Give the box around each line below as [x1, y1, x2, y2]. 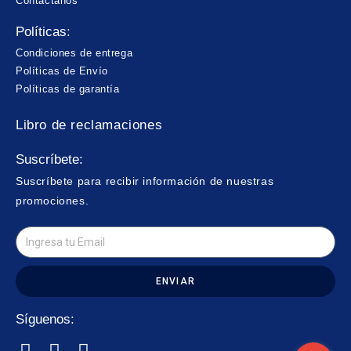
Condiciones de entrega [16, 47, 133, 60]
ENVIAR [155, 276, 196, 288]
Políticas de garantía [16, 83, 120, 96]
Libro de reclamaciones [16, 118, 163, 133]
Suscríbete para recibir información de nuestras [16, 175, 274, 188]
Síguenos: [16, 312, 74, 327]
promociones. [16, 194, 89, 208]
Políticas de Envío [16, 65, 108, 78]
